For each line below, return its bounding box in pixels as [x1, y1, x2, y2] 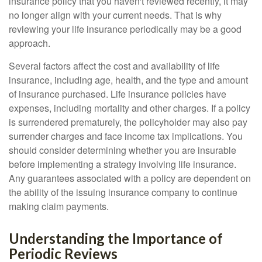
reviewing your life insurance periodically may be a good [9, 22, 242, 36]
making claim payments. [9, 199, 109, 213]
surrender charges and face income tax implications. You [9, 129, 243, 143]
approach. [9, 36, 50, 50]
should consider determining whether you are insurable [9, 143, 236, 157]
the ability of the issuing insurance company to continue [9, 185, 237, 199]
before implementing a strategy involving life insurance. [9, 157, 236, 171]
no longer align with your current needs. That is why [9, 8, 222, 22]
